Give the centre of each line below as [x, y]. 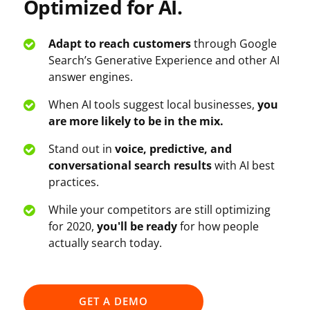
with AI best [243, 166]
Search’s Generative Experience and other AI [164, 61]
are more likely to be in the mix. [136, 121]
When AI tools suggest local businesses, [153, 105]
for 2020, [72, 227]
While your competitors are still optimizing [159, 210]
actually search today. [105, 243]
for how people [218, 227]
